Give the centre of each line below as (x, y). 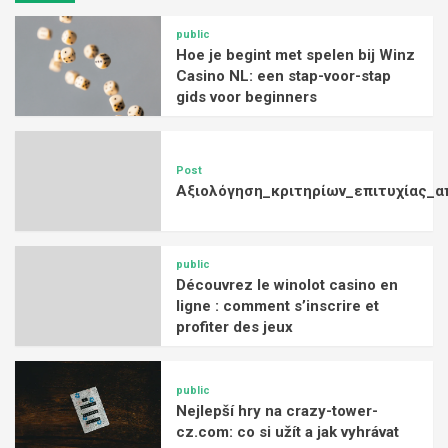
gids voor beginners (247, 97)
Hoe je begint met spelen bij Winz (296, 55)
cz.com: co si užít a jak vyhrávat (288, 431)
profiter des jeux (235, 327)
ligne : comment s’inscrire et (278, 306)
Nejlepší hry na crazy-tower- (277, 410)
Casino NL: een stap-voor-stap (284, 76)
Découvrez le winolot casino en (287, 285)
